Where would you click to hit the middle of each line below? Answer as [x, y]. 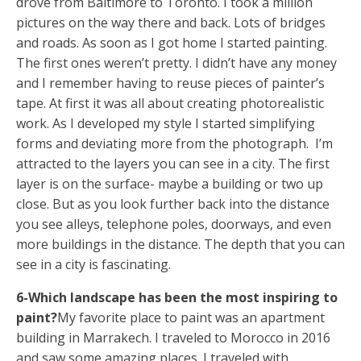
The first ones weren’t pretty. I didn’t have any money [176, 62]
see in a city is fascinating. [93, 264]
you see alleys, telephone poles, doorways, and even [174, 224]
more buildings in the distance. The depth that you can [180, 244]
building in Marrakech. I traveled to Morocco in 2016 [173, 337]
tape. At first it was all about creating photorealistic [170, 103]
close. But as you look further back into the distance [173, 203]
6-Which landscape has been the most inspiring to [177, 297]
